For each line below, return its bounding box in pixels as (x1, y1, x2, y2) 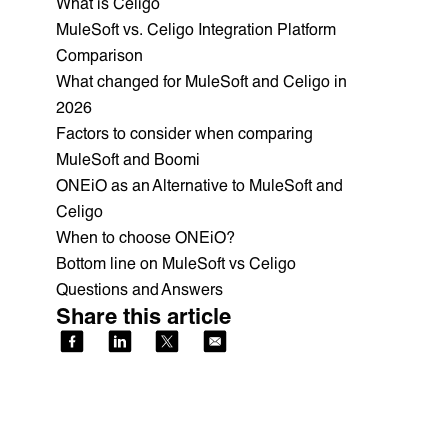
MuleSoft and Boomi (56, 148, 200, 168)
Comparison (56, 44, 143, 64)
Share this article (56, 301, 231, 329)
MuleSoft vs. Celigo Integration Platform (56, 18, 336, 38)
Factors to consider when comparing (56, 122, 313, 142)
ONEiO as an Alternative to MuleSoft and (56, 174, 343, 194)
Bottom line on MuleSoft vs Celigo (56, 252, 296, 272)
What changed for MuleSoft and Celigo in (56, 70, 347, 90)
